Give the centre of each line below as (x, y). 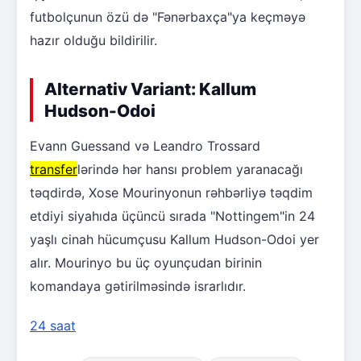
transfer (54, 169)
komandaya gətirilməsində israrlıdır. (138, 286)
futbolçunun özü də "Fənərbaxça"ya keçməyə (168, 17)
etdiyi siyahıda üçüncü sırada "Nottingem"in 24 (172, 216)
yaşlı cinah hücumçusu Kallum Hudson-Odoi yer (174, 239)
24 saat (53, 325)
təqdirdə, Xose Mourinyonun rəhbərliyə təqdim (171, 192)
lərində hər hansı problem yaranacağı (190, 169)
